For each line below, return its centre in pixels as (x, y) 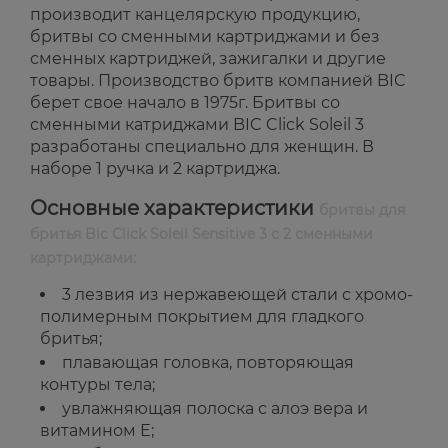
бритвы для (362, 210)
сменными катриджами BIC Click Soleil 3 (197, 125)
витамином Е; (97, 431)
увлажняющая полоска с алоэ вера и (215, 409)
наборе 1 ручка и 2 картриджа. (155, 169)
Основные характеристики (174, 208)
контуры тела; (97, 385)
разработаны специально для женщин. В (202, 147)
